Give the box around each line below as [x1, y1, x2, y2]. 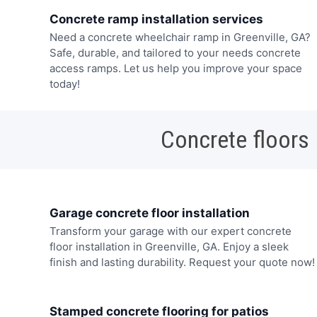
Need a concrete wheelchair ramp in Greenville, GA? [49, 30, 311, 45]
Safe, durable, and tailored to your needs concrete [49, 46, 301, 60]
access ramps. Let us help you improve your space [49, 62, 302, 76]
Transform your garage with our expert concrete [49, 224, 292, 238]
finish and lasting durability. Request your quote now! [49, 255, 315, 270]
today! [49, 77, 80, 91]
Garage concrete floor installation [49, 206, 250, 221]
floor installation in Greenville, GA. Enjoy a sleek [49, 240, 289, 254]
